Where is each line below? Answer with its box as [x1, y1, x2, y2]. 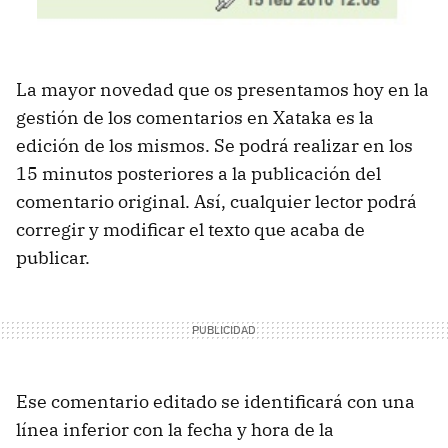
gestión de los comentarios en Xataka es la [16, 106, 374, 130]
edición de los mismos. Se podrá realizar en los [16, 134, 413, 158]
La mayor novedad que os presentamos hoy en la [16, 78, 429, 102]
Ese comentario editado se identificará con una [16, 390, 415, 414]
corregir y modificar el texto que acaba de [16, 218, 365, 242]
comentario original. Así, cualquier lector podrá [16, 190, 417, 214]
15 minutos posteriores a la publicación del [16, 162, 381, 186]
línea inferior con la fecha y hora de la [16, 418, 334, 442]
